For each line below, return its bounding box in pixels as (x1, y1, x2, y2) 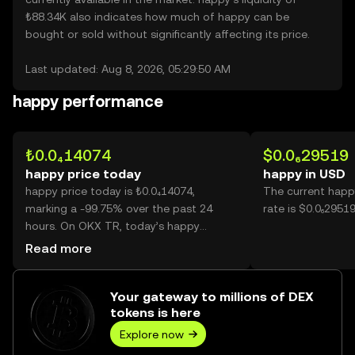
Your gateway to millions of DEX (110, 289, 314, 304)
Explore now (120, 327, 184, 341)
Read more (25, 241, 92, 256)
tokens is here (110, 305, 200, 320)
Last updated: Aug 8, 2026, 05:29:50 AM (25, 63, 231, 75)
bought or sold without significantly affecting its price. (25, 28, 310, 40)
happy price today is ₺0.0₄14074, (25, 185, 195, 197)
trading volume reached (25, 237, 151, 250)
